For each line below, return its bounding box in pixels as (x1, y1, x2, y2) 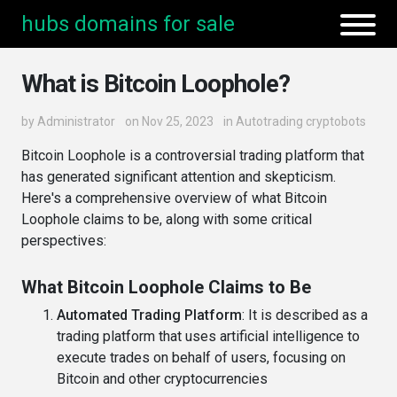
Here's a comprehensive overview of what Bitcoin (21, 190, 327, 206)
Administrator (37, 114, 115, 128)
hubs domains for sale (21, 12, 235, 36)
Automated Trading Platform (57, 307, 242, 323)
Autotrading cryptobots (236, 114, 366, 128)
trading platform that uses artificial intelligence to (57, 328, 360, 345)
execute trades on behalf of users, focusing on (57, 349, 346, 366)
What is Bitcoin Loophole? (21, 69, 290, 98)
